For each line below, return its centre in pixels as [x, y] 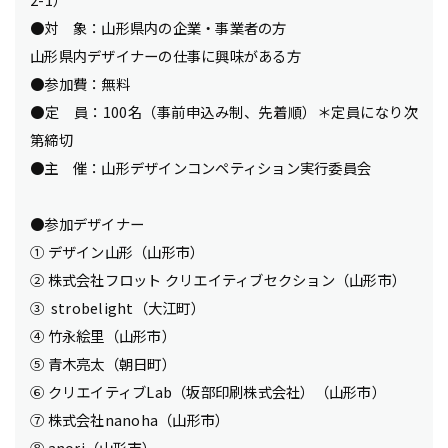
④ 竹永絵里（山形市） [103, 335]
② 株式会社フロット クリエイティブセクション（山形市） [218, 279]
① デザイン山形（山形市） [117, 251]
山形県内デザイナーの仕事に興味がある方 [165, 55]
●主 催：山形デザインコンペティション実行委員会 [200, 167]
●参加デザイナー [87, 223]
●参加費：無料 [80, 83]
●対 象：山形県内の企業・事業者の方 [158, 27]
